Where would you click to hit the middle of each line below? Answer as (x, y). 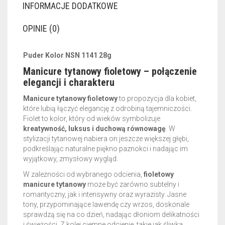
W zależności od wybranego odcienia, (83, 174)
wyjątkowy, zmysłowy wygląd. (71, 159)
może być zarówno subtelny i (133, 184)
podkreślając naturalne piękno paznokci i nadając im (105, 149)
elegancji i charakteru (69, 82)
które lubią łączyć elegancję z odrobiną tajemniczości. (107, 108)
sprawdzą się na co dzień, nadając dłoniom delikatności (111, 214)
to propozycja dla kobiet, (157, 98)
